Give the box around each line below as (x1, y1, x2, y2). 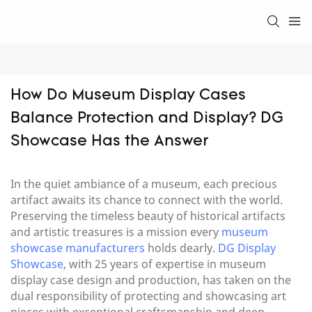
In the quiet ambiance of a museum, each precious (10, 176, 277, 192)
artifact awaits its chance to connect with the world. (10, 192, 283, 208)
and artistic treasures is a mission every (10, 224, 221, 240)
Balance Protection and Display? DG (10, 111, 283, 127)
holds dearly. (145, 240, 218, 256)
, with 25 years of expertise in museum (63, 256, 266, 272)
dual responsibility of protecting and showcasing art (10, 288, 286, 304)
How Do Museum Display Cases (10, 88, 246, 104)
